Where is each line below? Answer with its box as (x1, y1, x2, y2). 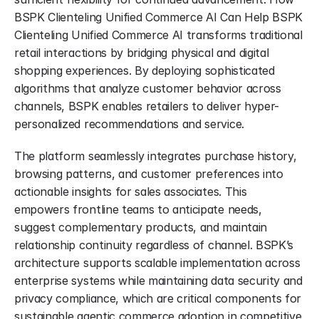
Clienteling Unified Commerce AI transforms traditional (14, 28, 303, 42)
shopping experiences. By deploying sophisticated (14, 63, 275, 78)
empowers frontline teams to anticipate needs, (14, 202, 262, 216)
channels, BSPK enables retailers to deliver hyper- (14, 99, 279, 113)
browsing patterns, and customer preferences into (14, 167, 283, 181)
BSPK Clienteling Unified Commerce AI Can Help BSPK (14, 10, 303, 24)
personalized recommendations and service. (14, 117, 244, 131)
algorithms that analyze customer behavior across (14, 81, 281, 95)
